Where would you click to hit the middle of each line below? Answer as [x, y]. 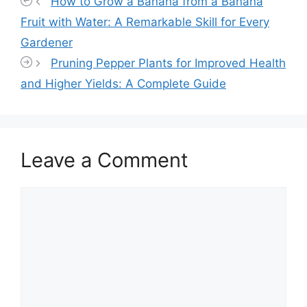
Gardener [47, 42]
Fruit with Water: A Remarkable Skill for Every [145, 22]
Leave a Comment [105, 160]
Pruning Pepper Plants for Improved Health [169, 63]
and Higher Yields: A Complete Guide [123, 83]
